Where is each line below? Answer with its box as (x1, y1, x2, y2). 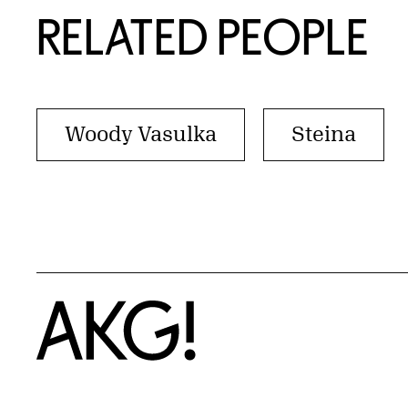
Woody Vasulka (65, 122, 217, 146)
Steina (291, 122, 356, 146)
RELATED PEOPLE (36, 10, 369, 64)
